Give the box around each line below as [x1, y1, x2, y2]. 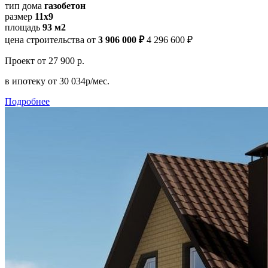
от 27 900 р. [37, 55, 84, 66]
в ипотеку [5, 75, 48, 86]
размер [5, 11, 35, 22]
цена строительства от [5, 34, 96, 45]
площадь [5, 22, 42, 32]
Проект [5, 55, 37, 66]
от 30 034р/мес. [48, 75, 109, 86]
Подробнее [5, 96, 50, 106]
